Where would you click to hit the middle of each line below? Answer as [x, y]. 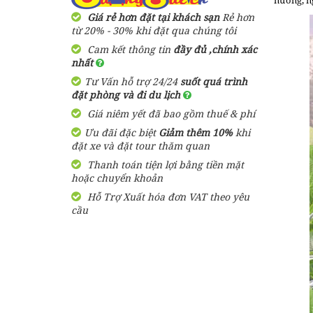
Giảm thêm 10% [197, 132]
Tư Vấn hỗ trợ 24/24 [132, 81]
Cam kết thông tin [129, 49]
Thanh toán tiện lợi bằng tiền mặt [164, 165]
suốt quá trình [214, 81]
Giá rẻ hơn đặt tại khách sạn [153, 17]
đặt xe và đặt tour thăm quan [140, 146]
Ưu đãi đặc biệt [122, 132]
